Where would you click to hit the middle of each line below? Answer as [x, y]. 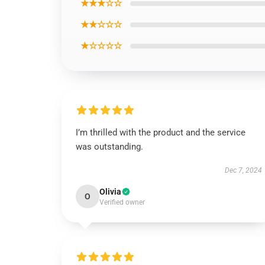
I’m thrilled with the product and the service [161, 132]
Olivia [110, 192]
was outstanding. [109, 147]
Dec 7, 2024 [243, 170]
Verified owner [122, 202]
